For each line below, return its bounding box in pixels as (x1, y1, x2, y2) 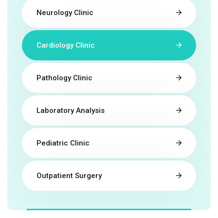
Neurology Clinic (36, 8, 93, 17)
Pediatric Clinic (36, 138, 90, 147)
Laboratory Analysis (36, 106, 105, 115)
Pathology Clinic (36, 73, 92, 82)
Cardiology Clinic (36, 40, 95, 50)
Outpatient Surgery (36, 171, 102, 180)
